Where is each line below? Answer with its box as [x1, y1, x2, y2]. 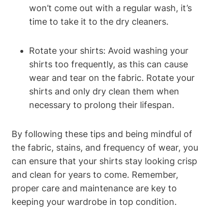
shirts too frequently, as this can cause [29, 59, 188, 69]
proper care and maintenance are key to [12, 183, 177, 193]
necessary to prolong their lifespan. [29, 99, 174, 110]
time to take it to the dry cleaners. [29, 16, 169, 27]
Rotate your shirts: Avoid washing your [29, 45, 188, 56]
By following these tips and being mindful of [12, 128, 192, 139]
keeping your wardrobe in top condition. [12, 196, 177, 207]
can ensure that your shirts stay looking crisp [12, 155, 197, 166]
